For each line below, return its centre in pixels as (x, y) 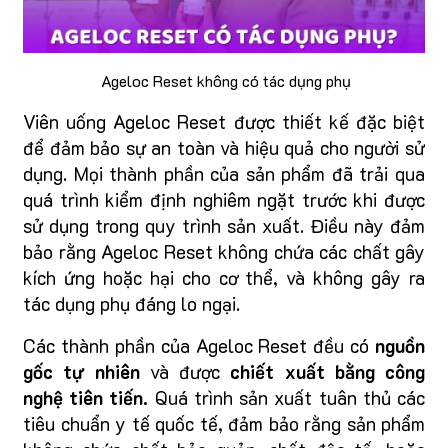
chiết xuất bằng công (322, 371)
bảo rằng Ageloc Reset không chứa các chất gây (224, 251)
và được (179, 371)
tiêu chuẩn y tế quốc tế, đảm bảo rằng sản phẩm (224, 423)
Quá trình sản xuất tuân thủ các (287, 397)
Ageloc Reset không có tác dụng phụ (224, 80)
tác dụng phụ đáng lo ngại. (131, 303)
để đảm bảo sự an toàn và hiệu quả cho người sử (224, 147)
